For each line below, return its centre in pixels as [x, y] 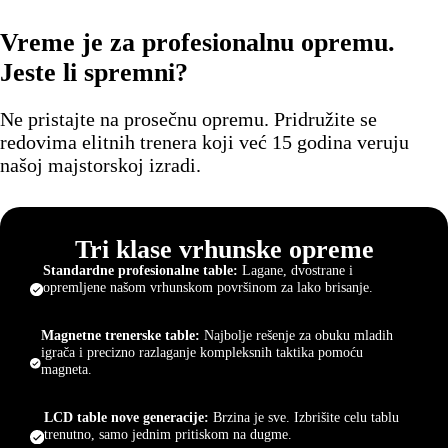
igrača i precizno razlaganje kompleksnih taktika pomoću [202, 352]
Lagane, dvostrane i [295, 269]
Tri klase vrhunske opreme [224, 249]
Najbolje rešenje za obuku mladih [297, 335]
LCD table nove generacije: [126, 417]
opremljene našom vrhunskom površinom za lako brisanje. [207, 286]
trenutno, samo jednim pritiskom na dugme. [167, 434]
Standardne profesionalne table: [140, 269]
